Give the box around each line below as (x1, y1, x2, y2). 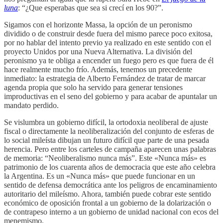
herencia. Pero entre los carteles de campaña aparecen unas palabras (4, 145, 216, 154)
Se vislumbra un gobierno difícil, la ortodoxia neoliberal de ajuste (4, 118, 208, 127)
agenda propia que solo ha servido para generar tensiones (4, 83, 183, 92)
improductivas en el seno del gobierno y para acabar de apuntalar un (4, 92, 217, 101)
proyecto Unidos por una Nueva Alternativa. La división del (4, 47, 192, 56)
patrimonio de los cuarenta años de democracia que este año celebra (4, 163, 216, 172)
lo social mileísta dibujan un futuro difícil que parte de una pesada (4, 136, 209, 145)
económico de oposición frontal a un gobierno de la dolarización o (4, 199, 211, 208)
